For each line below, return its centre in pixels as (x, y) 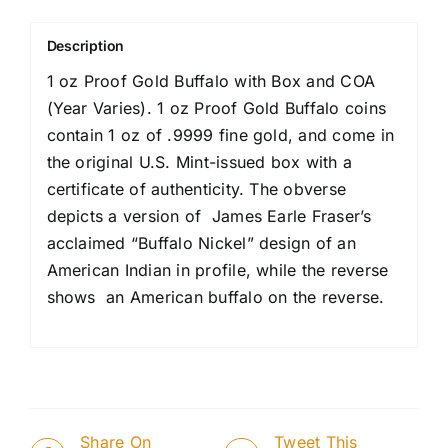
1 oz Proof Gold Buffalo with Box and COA (211, 81)
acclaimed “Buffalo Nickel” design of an (201, 243)
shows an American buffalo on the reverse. (215, 297)
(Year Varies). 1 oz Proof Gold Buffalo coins (216, 108)
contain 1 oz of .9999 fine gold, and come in (220, 135)
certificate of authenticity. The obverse (196, 189)
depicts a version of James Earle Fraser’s (209, 216)
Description (85, 46)
